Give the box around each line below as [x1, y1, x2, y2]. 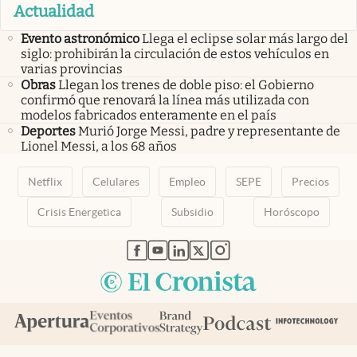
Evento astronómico [21, 30, 139, 46]
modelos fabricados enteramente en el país [21, 107, 277, 123]
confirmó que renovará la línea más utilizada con [21, 92, 309, 108]
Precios [292, 175, 330, 188]
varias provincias [21, 61, 123, 76]
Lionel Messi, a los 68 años [21, 138, 177, 154]
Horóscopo [263, 205, 320, 218]
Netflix [27, 175, 62, 188]
